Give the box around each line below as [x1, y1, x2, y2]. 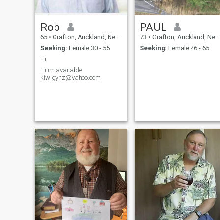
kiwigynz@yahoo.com [40, 74, 101, 82]
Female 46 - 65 [166, 44, 209, 52]
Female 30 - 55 [67, 44, 110, 52]
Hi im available [40, 66, 82, 74]
